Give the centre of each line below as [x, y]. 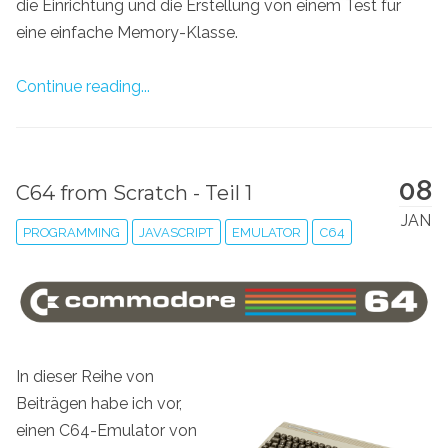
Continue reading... [83, 86]
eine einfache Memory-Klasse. [127, 32]
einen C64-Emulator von [106, 431]
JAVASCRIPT [176, 232]
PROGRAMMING [72, 232]
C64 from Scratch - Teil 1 [134, 192]
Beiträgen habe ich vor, [99, 404]
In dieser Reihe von [85, 377]
